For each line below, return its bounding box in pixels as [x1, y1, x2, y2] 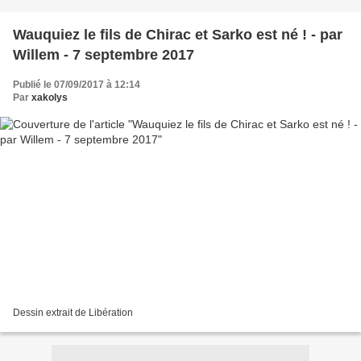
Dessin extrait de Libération [13, 307, 133, 319]
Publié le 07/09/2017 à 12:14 [13, 78, 140, 90]
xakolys [31, 91, 68, 103]
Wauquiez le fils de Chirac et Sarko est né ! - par [13, 26, 342, 43]
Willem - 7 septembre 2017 [13, 46, 194, 63]
